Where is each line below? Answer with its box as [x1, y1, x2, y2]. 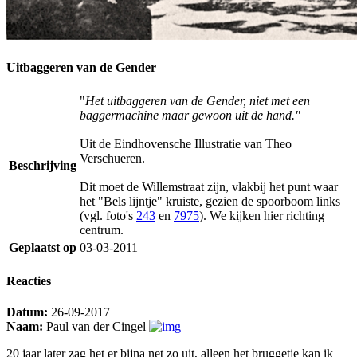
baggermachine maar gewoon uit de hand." [80, 108, 300, 122]
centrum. [80, 222, 124, 237]
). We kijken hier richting [199, 208, 324, 222]
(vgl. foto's [80, 208, 136, 222]
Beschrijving [9, 158, 76, 172]
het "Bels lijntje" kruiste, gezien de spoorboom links [80, 194, 340, 208]
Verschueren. [80, 151, 145, 165]
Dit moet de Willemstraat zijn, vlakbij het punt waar [80, 179, 338, 194]
